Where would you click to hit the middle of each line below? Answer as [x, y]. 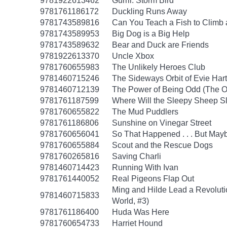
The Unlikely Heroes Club [159, 67]
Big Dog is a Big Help [151, 34]
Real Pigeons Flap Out [153, 179]
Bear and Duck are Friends [160, 45]
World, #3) [130, 201]
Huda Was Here [141, 212]
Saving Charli [137, 156]
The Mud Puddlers [145, 112]
